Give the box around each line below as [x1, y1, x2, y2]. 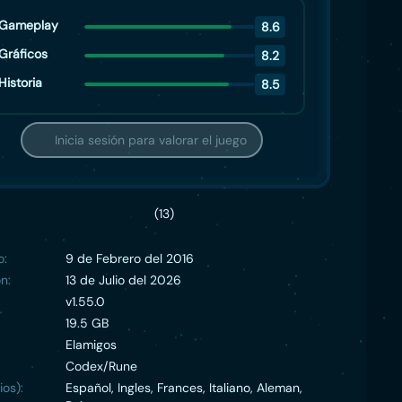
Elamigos [66, 336, 118, 353]
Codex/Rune [66, 358, 138, 374]
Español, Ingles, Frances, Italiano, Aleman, [66, 380, 303, 396]
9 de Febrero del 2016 [66, 250, 195, 267]
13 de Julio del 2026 [66, 272, 182, 288]
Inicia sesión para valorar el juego [55, 132, 247, 148]
